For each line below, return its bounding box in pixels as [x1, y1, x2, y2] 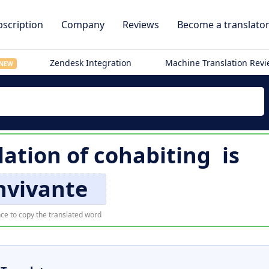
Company [61, 18, 104, 31]
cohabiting [93, 141, 211, 170]
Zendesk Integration [50, 57, 132, 68]
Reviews [122, 18, 159, 31]
